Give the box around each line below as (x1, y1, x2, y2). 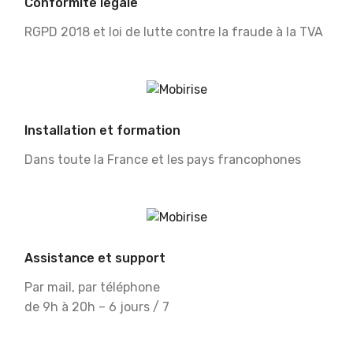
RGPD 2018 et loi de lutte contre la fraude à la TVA (24, 24, 323, 40)
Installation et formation (24, 123, 180, 139)
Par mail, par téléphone (24, 280, 160, 295)
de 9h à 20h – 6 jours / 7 (24, 299, 169, 314)
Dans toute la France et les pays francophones (24, 152, 301, 168)
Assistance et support (24, 251, 165, 266)
